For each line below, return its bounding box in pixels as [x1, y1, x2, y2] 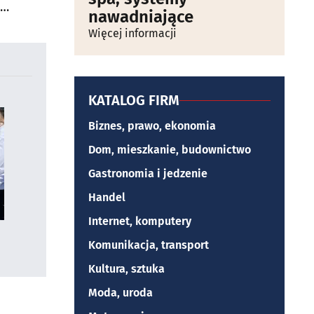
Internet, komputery [88, 214, 191, 228]
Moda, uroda [88, 286, 153, 299]
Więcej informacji [88, 27, 177, 40]
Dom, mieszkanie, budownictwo [88, 143, 251, 156]
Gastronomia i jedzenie [88, 167, 207, 180]
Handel [88, 191, 125, 204]
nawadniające [88, 7, 193, 27]
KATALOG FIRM [88, 92, 179, 109]
